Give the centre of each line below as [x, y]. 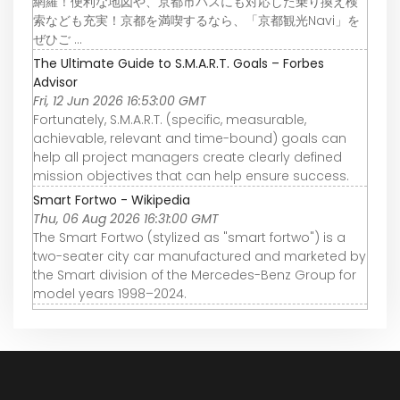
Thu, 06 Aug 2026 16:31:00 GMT [126, 219]
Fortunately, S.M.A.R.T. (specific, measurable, [170, 120]
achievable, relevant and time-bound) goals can [190, 139]
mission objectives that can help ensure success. [191, 176]
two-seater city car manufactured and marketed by [200, 257]
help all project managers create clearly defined [187, 158]
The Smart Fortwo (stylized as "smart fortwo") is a [189, 238]
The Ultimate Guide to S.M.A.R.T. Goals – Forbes [179, 64]
